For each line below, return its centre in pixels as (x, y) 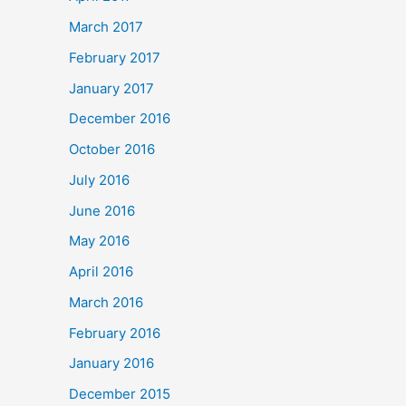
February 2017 (115, 57)
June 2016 (102, 210)
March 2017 (106, 27)
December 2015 (120, 394)
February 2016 (115, 333)
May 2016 (99, 241)
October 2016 (112, 149)
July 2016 (99, 179)
